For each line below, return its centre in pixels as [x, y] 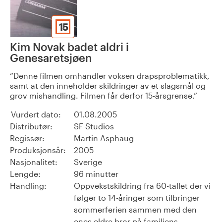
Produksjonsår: [38, 150]
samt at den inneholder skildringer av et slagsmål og [108, 86]
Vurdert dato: [36, 114]
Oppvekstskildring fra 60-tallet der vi [142, 186]
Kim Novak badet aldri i [69, 47]
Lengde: [25, 174]
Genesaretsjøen [51, 58]
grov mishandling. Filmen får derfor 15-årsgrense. [102, 96]
